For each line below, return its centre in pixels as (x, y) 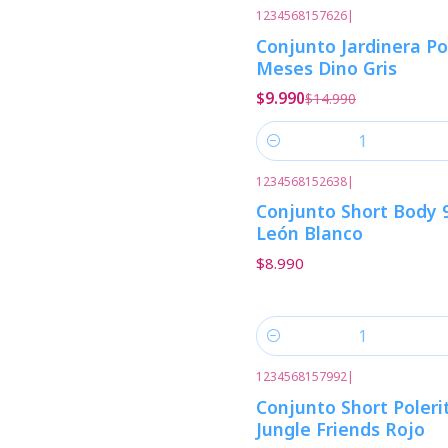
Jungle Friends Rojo (340, 428)
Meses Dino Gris (326, 67)
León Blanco (309, 232)
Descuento (318, 31)
